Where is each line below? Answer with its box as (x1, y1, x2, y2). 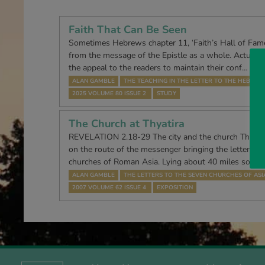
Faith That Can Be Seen (69, 22, 187, 37)
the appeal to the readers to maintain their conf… (69, 62, 248, 73)
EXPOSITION (157, 183, 193, 192)
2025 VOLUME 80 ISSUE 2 (72, 89, 146, 98)
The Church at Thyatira (69, 117, 185, 131)
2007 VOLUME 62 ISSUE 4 (72, 183, 146, 192)
